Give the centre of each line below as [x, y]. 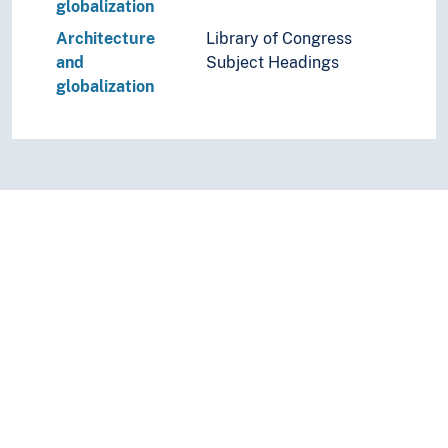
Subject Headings [272, 62]
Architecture [105, 38]
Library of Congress [279, 38]
